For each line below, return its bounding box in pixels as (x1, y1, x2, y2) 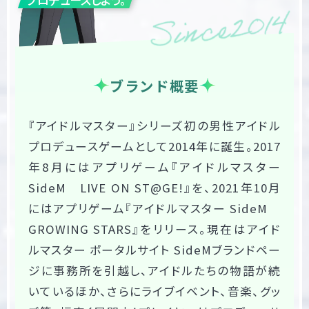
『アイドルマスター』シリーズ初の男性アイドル (28, 117, 281, 134)
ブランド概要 (110, 74, 199, 96)
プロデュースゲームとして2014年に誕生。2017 (28, 137, 281, 154)
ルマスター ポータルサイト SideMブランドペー (28, 241, 281, 258)
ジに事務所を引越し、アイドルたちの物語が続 (28, 261, 281, 279)
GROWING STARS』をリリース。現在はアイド (28, 220, 281, 237)
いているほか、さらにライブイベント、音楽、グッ (28, 282, 281, 299)
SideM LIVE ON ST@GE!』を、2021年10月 (28, 179, 281, 196)
